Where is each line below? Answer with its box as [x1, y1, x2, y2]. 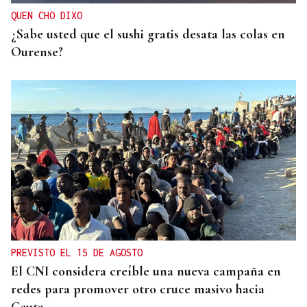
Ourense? [11, 44, 63, 61]
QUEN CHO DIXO [11, 10, 82, 22]
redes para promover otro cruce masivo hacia [11, 281, 265, 298]
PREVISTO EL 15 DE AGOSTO [11, 247, 143, 259]
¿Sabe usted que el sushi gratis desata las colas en [11, 26, 285, 43]
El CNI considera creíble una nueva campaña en [11, 263, 281, 280]
